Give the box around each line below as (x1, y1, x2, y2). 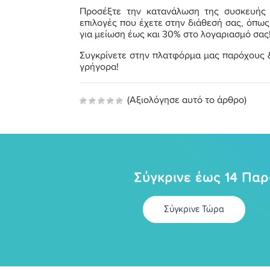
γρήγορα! (80, 61, 119, 72)
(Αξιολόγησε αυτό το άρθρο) (125, 95, 246, 105)
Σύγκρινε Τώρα (164, 205, 224, 215)
